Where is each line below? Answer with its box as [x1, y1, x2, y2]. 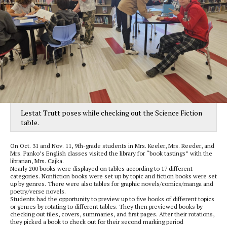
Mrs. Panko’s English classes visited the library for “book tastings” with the [10, 149, 212, 157]
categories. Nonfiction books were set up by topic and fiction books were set [10, 172, 217, 180]
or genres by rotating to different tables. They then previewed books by [10, 203, 203, 210]
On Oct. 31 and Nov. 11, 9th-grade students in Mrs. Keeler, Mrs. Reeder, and [10, 142, 214, 149]
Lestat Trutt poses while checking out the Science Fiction [21, 108, 202, 118]
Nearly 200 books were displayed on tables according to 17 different [10, 165, 193, 172]
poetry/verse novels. [10, 187, 66, 195]
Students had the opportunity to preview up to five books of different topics [10, 195, 214, 203]
